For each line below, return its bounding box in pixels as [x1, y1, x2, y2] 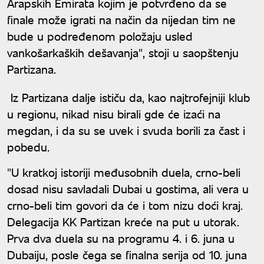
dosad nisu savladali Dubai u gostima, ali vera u [7, 180, 249, 197]
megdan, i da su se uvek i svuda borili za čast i [7, 122, 245, 138]
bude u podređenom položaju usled [7, 28, 193, 44]
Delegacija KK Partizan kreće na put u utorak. [7, 213, 239, 230]
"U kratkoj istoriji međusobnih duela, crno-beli [7, 164, 240, 180]
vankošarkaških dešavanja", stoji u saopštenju [7, 44, 239, 61]
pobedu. [7, 138, 53, 155]
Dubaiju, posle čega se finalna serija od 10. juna [7, 246, 247, 263]
